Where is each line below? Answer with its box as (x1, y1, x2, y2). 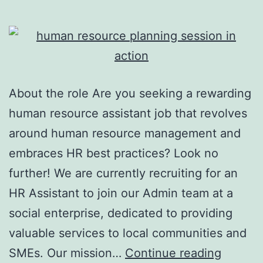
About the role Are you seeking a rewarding (9, 86, 251, 100)
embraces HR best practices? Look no (9, 146, 218, 160)
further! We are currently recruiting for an (9, 166, 238, 180)
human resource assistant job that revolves (9, 106, 247, 120)
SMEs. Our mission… (9, 245, 125, 260)
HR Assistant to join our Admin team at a (9, 186, 233, 200)
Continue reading (125, 245, 221, 260)
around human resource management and (9, 126, 241, 140)
